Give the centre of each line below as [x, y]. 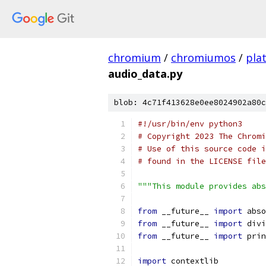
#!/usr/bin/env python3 [190, 124]
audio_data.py [145, 74]
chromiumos [203, 58]
